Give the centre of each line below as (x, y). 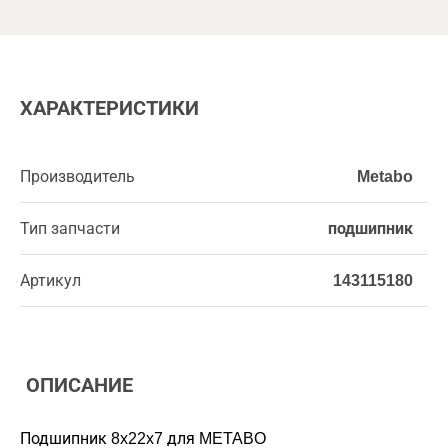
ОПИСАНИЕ (76, 385)
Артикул (50, 280)
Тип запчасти (70, 228)
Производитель (77, 176)
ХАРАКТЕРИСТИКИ (109, 108)
